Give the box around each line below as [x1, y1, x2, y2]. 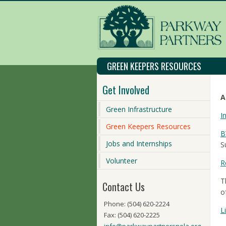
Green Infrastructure [106, 104, 172, 114]
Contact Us [102, 179, 145, 194]
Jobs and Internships [106, 139, 172, 148]
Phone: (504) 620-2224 [104, 199, 169, 208]
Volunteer [106, 156, 137, 165]
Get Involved [102, 82, 149, 97]
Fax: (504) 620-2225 [104, 210, 160, 219]
